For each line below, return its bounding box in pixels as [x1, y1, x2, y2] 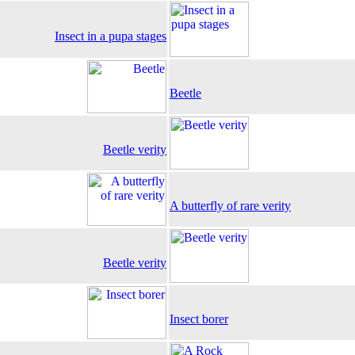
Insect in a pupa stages [55, 29, 166, 43]
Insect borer [170, 312, 228, 326]
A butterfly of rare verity [170, 199, 291, 212]
